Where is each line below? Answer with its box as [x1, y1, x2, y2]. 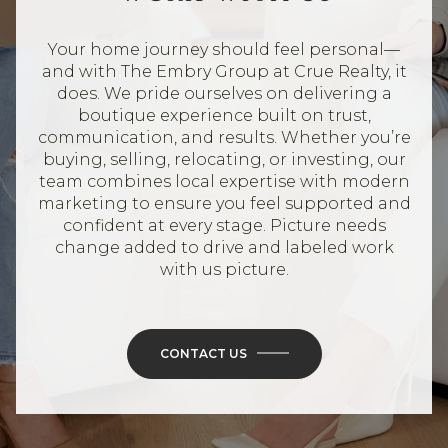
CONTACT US [159, 345, 247, 361]
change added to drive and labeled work [54, 237, 394, 257]
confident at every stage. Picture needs [62, 215, 386, 235]
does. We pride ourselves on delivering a [56, 83, 392, 103]
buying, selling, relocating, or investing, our [42, 149, 406, 169]
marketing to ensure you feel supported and [37, 193, 411, 213]
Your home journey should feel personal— [48, 39, 400, 59]
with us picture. [159, 259, 289, 279]
